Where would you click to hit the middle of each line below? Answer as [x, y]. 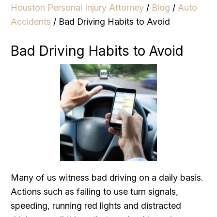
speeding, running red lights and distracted [96, 205]
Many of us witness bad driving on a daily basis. [107, 177]
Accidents [31, 21]
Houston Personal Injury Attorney [77, 7]
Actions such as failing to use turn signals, [95, 191]
